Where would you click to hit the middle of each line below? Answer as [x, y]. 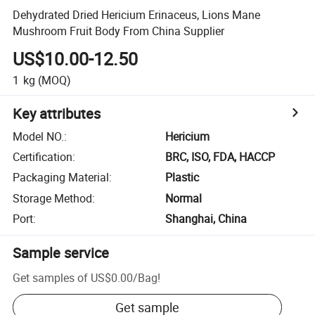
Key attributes [57, 113]
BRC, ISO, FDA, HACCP [220, 157]
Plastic [182, 178]
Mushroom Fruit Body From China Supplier [119, 31]
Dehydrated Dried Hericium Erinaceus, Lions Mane [137, 14]
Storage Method [53, 198]
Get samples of [51, 277]
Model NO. [39, 136]
